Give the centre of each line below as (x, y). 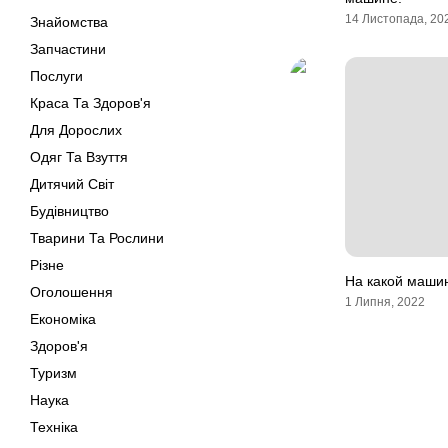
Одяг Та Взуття (79, 157)
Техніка (54, 427)
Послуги (56, 76)
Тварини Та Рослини (97, 238)
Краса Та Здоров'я (90, 103)
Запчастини (68, 49)
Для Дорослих (76, 130)
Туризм (53, 373)
